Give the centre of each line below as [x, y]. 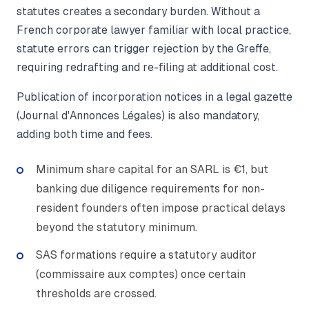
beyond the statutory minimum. [117, 228]
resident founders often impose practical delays [161, 208]
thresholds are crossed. [96, 294]
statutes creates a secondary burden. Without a [138, 12]
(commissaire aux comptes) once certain [141, 275]
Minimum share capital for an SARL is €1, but [152, 170]
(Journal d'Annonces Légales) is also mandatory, [138, 116]
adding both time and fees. [84, 134]
